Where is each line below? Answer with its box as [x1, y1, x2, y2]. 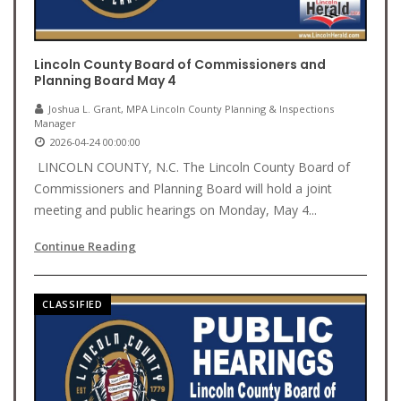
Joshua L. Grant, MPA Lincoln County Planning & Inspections [48, 102, 334, 115]
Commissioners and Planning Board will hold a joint [34, 180, 332, 197]
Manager [34, 116, 76, 130]
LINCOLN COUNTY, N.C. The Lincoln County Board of [34, 158, 350, 175]
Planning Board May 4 [34, 72, 176, 90]
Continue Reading [34, 238, 136, 254]
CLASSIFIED [42, 297, 103, 311]
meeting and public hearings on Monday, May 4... [34, 201, 317, 218]
